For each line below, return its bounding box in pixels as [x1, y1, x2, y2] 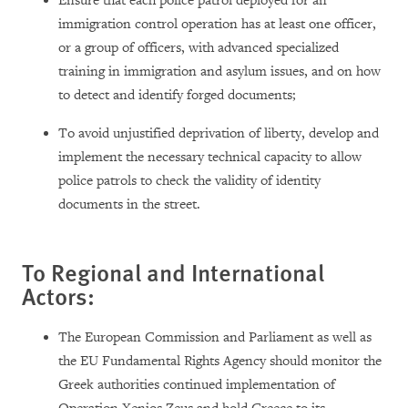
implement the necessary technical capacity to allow [58, 148, 362, 167]
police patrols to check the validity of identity [58, 172, 321, 190]
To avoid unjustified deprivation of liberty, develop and [58, 125, 379, 143]
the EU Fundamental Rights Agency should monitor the [58, 352, 382, 371]
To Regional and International [22, 255, 324, 290]
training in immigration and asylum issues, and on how [58, 63, 381, 81]
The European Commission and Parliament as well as [58, 329, 372, 347]
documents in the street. [58, 196, 200, 214]
